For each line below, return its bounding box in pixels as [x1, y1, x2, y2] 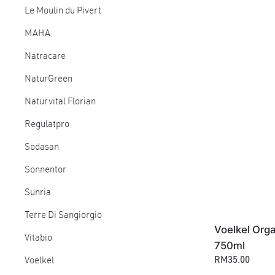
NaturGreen [25, 75, 72, 84]
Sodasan [25, 143, 59, 152]
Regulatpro [25, 120, 69, 130]
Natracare [25, 52, 66, 61]
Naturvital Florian [25, 98, 96, 107]
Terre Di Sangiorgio [25, 211, 102, 220]
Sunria [25, 188, 51, 198]
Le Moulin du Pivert [25, 7, 101, 16]
